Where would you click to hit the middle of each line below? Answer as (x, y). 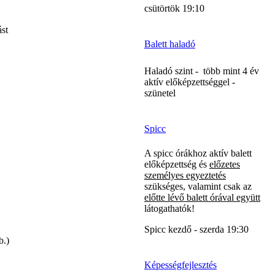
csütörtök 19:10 (174, 8)
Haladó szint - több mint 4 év (202, 71)
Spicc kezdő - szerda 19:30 (196, 229)
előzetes (225, 164)
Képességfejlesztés (180, 265)
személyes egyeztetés (185, 175)
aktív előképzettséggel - (190, 82)
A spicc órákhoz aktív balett (198, 153)
